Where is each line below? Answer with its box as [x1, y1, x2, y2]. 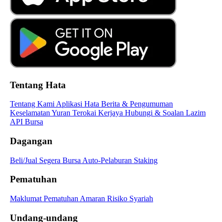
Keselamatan [10, 109, 52, 117]
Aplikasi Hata [56, 100, 101, 109]
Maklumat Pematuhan [10, 194, 80, 203]
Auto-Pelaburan [82, 156, 134, 165]
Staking [134, 156, 158, 165]
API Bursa [10, 117, 43, 126]
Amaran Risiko [80, 194, 129, 203]
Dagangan [10, 135, 53, 146]
